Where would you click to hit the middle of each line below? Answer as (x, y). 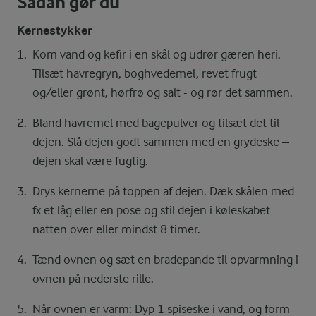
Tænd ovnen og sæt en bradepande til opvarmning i (165, 260)
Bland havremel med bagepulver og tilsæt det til (156, 123)
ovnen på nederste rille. (93, 279)
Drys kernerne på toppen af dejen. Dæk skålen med (163, 192)
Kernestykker (55, 31)
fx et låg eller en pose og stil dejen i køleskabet (151, 211)
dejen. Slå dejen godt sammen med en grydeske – (161, 142)
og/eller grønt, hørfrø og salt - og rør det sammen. (163, 93)
